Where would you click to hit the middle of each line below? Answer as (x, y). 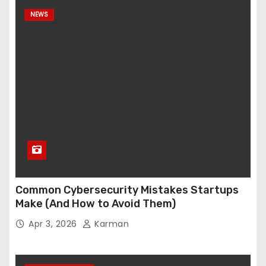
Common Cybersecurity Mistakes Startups (127, 190)
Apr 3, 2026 (54, 224)
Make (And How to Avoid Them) (96, 203)
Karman (110, 224)
